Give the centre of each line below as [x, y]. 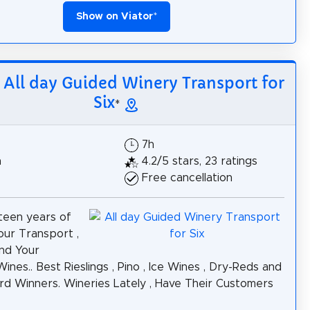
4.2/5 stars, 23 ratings [200, 162]
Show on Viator [114, 17]
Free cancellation [187, 178]
